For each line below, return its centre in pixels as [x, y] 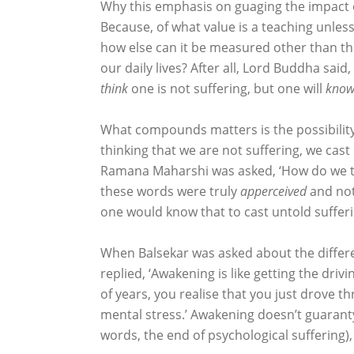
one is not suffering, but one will [227, 88]
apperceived [273, 191]
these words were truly [170, 191]
